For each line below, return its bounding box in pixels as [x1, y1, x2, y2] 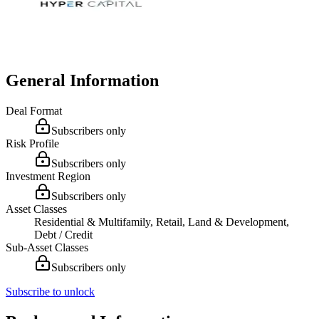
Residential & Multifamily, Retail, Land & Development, [34, 215, 289, 228]
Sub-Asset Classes [6, 241, 88, 253]
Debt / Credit [34, 228, 93, 241]
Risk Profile [6, 137, 59, 150]
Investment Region [6, 169, 90, 182]
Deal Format [6, 104, 62, 117]
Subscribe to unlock [6, 285, 95, 298]
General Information [6, 70, 159, 90]
